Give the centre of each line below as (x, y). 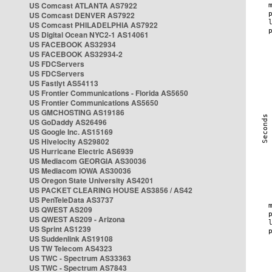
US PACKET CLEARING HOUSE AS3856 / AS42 (111, 190)
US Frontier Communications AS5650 (94, 103)
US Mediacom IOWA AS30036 (80, 171)
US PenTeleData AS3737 (71, 200)
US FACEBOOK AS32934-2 (76, 54)
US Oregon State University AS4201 (91, 180)
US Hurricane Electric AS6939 (81, 151)
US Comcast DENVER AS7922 (82, 15)
